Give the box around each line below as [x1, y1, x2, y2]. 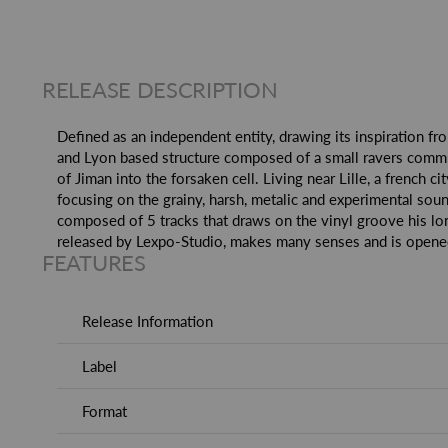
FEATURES [42, 249, 146, 276]
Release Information [82, 312, 213, 330]
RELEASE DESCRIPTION [42, 76, 278, 103]
